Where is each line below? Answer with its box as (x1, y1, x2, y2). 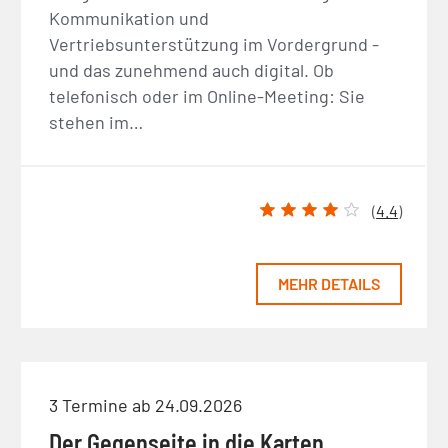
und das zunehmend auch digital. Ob (49, 58, 335, 81)
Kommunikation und (49, 6, 210, 29)
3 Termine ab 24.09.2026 (49, 393, 243, 416)
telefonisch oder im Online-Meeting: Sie (49, 84, 366, 107)
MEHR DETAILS (278, 274, 381, 294)
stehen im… (49, 110, 144, 133)
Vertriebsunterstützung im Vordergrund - (49, 32, 380, 55)
